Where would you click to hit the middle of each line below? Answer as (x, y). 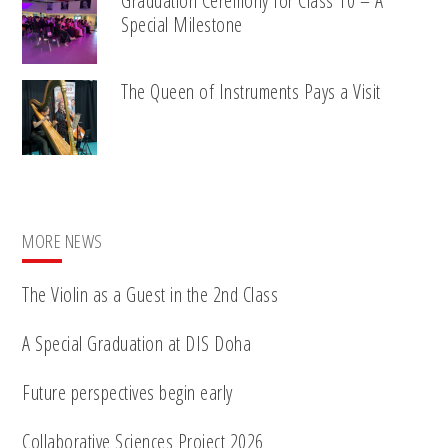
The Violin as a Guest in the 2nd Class (150, 295)
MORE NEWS (62, 241)
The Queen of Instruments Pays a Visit (251, 92)
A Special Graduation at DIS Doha (137, 344)
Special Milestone (182, 25)
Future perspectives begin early (127, 393)
